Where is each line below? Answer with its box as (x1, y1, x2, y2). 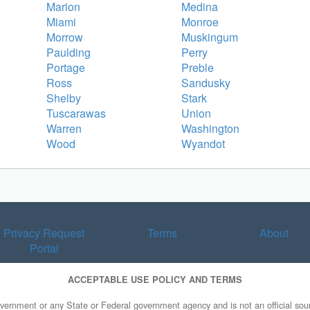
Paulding (46, 44, 91, 60)
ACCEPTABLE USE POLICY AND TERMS (68, 273, 242, 286)
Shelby (46, 89, 81, 106)
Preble (181, 59, 214, 75)
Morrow (46, 28, 83, 45)
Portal (29, 239, 59, 256)
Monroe (181, 13, 219, 30)
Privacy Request (3, 224, 84, 241)
